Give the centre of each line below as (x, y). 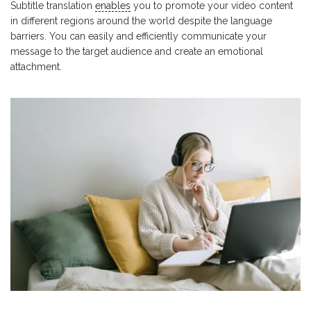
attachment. (36, 67)
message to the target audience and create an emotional (137, 51)
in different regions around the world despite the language (141, 21)
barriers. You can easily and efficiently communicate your (138, 36)
